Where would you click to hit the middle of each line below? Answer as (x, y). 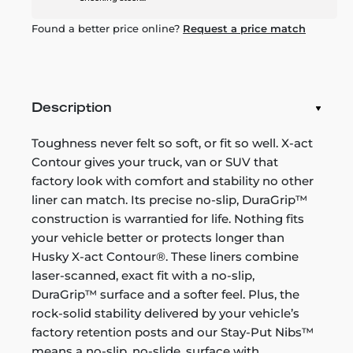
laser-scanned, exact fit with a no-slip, (143, 275)
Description (72, 108)
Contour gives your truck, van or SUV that (155, 162)
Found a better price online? (107, 28)
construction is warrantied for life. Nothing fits (168, 218)
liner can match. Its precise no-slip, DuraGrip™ (169, 199)
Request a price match (244, 28)
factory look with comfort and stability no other (173, 180)
